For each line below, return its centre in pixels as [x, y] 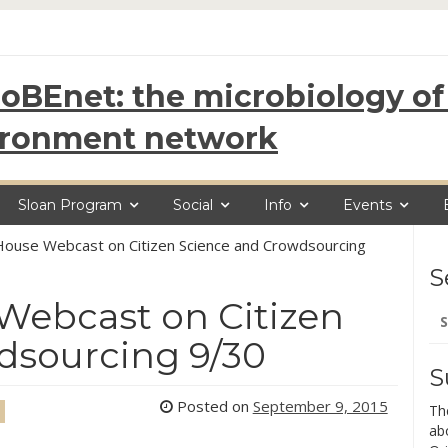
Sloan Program [70, 205]
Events [367, 205]
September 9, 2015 [320, 406]
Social [193, 205]
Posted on [212, 406]
